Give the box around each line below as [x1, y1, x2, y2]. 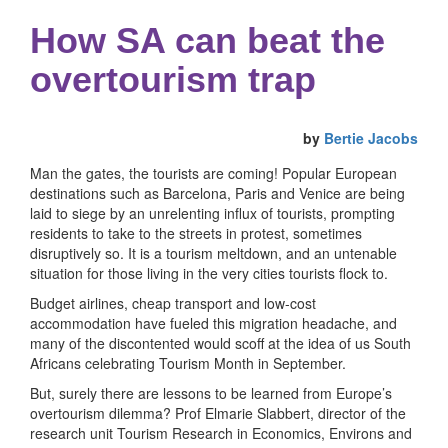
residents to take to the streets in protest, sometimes [30, 223, 362, 243]
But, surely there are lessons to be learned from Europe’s [30, 383, 392, 403]
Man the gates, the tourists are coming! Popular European [30, 163, 397, 183]
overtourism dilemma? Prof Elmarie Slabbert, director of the [30, 403, 406, 423]
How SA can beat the [30, 20, 385, 61]
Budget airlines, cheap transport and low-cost [30, 293, 316, 313]
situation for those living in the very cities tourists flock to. [30, 263, 388, 283]
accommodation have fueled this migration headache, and [30, 313, 397, 333]
